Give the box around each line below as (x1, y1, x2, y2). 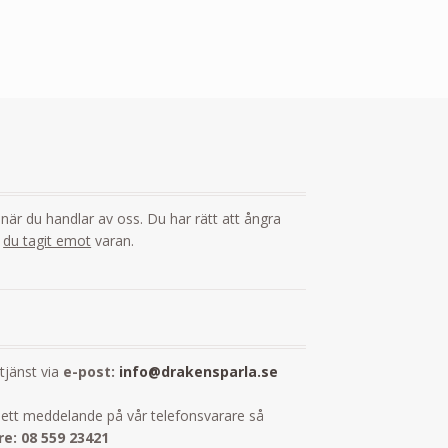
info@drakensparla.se (119, 361, 279, 381)
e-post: (63, 361, 120, 381)
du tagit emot (3, 231, 92, 251)
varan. (91, 231, 135, 251)
